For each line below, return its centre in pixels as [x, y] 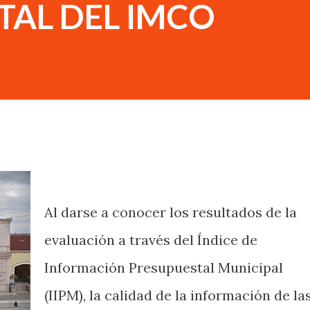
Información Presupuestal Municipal [164, 267]
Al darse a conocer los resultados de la [171, 212]
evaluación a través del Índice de [151, 240]
